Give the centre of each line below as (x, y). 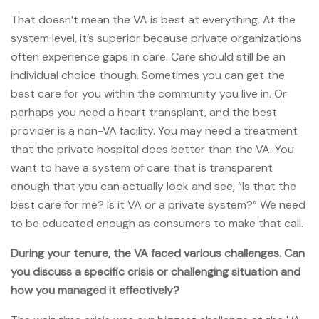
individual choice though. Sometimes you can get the (148, 75)
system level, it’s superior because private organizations (156, 38)
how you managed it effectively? (95, 290)
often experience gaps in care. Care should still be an (148, 56)
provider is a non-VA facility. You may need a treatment (154, 130)
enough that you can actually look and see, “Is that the (153, 186)
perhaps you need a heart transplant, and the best (144, 112)
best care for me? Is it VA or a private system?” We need (158, 204)
